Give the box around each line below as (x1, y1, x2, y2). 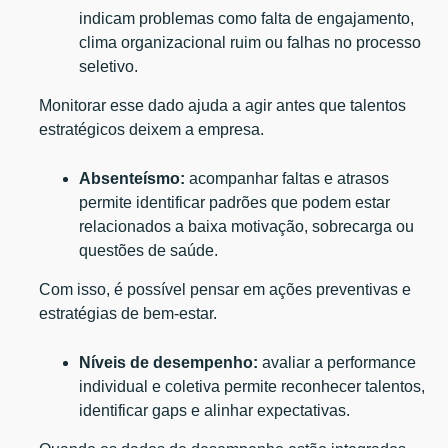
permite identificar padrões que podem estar (79, 193, 391, 211)
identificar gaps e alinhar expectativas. (79, 401, 355, 419)
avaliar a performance (258, 353, 417, 371)
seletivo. (79, 57, 143, 75)
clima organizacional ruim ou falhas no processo (79, 33, 422, 51)
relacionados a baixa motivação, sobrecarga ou (79, 217, 415, 235)
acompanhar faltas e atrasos (185, 169, 390, 187)
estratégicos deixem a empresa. (39, 120, 265, 138)
